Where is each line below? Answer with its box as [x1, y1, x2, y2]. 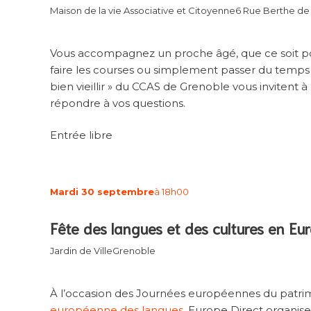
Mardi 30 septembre [50, 185, 154, 197]
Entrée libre [50, 128, 112, 142]
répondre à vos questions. [50, 96, 185, 110]
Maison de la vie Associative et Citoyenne [50, 5, 235, 17]
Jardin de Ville [50, 245, 112, 257]
